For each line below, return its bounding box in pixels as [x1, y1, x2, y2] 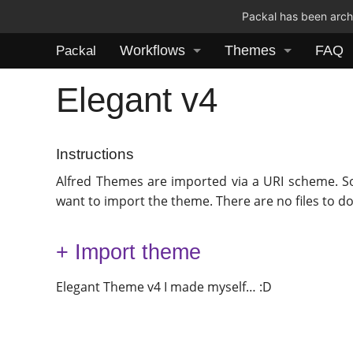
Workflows [120, 43, 185, 58]
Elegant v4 [56, 80, 218, 119]
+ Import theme [56, 240, 202, 264]
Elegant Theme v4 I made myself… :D [56, 278, 273, 296]
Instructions [56, 145, 135, 162]
